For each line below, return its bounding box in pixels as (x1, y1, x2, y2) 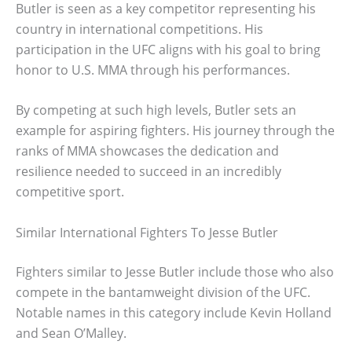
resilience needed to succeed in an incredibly (16, 163, 281, 181)
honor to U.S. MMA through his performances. (16, 60, 290, 79)
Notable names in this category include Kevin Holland (16, 303, 332, 321)
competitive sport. (16, 183, 124, 201)
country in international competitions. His (16, 20, 263, 38)
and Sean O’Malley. (16, 324, 126, 342)
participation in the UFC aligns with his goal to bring (16, 40, 321, 58)
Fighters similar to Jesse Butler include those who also (16, 262, 334, 280)
